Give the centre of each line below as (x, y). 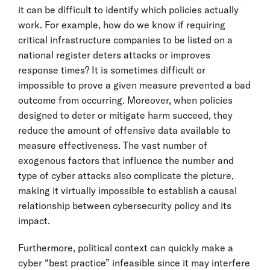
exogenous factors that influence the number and (126, 160)
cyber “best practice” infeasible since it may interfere (134, 262)
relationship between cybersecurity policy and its (125, 205)
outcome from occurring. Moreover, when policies (125, 100)
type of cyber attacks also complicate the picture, (126, 175)
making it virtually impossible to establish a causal (127, 190)
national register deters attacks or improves (114, 55)
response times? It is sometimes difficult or (112, 70)
